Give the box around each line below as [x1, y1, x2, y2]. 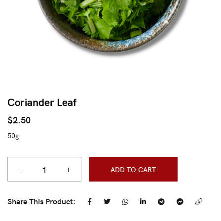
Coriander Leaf [7, 94, 76, 109]
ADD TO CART [110, 164, 156, 174]
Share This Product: [7, 195, 75, 206]
